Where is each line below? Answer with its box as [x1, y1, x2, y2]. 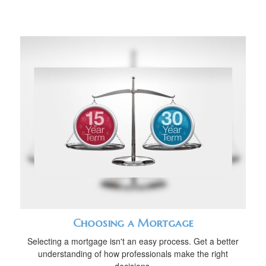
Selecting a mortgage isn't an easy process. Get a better [27, 235, 239, 248]
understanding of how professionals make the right [38, 248, 228, 260]
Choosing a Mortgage [72, 216, 194, 230]
